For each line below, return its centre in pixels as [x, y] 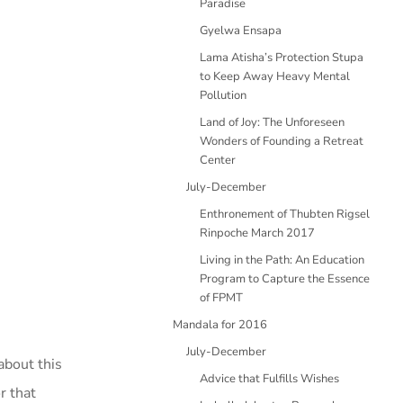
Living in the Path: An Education [282, 260]
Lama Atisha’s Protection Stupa [282, 58]
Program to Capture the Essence [285, 279]
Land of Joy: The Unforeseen [272, 122]
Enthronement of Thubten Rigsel [285, 214]
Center [218, 160]
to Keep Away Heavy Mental [275, 76]
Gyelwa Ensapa [241, 31]
